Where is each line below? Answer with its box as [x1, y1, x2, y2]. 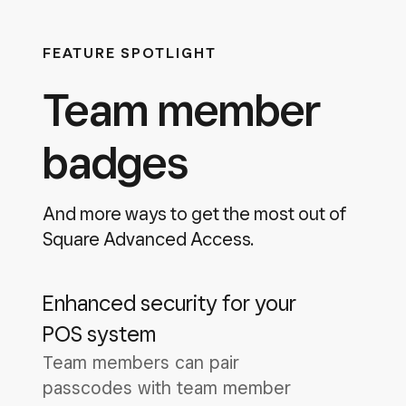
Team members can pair [43, 352, 239, 373]
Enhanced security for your [43, 290, 296, 316]
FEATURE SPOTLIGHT [43, 44, 217, 62]
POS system [43, 321, 156, 347]
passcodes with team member [43, 377, 291, 399]
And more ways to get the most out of [43, 203, 347, 225]
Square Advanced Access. [43, 228, 254, 250]
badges [43, 135, 188, 189]
